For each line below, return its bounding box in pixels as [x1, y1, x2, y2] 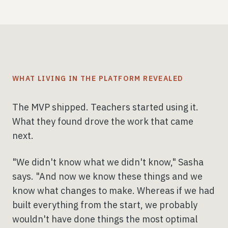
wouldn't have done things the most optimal [12, 213, 197, 225]
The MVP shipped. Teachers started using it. [12, 101, 198, 113]
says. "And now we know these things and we [12, 170, 203, 182]
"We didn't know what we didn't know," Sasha [12, 156, 204, 168]
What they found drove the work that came [12, 115, 193, 127]
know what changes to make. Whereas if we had [12, 184, 215, 196]
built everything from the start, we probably [12, 198, 197, 211]
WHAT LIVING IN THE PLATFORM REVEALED [12, 73, 184, 83]
